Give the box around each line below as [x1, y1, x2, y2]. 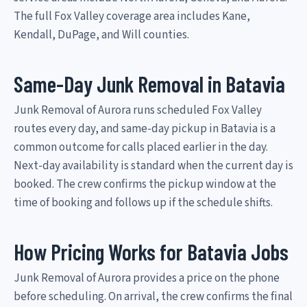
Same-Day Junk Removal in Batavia [14, 70, 285, 97]
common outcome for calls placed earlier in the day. [14, 138, 268, 156]
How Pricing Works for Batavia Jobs [14, 238, 288, 265]
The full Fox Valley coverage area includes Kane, [14, 8, 250, 25]
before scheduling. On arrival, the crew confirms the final [14, 288, 293, 305]
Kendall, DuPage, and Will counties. [14, 26, 189, 43]
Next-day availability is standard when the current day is [14, 157, 293, 174]
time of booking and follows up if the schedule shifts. [14, 194, 273, 211]
